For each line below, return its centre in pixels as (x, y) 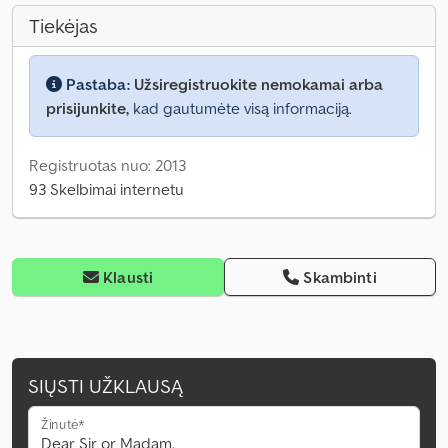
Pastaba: (98, 84)
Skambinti (340, 277)
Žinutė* (63, 424)
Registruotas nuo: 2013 (107, 165)
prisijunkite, (87, 108)
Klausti (128, 277)
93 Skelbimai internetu (106, 189)
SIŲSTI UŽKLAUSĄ (105, 386)
